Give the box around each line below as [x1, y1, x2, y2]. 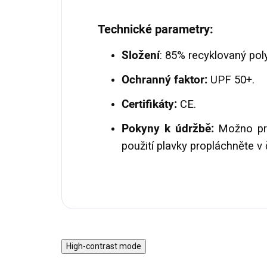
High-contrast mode [66, 241, 141, 252]
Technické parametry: [98, 22, 213, 37]
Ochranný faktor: [122, 73, 207, 87]
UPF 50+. [207, 73, 254, 87]
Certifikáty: [122, 98, 177, 111]
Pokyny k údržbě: [122, 122, 214, 136]
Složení [122, 49, 160, 63]
